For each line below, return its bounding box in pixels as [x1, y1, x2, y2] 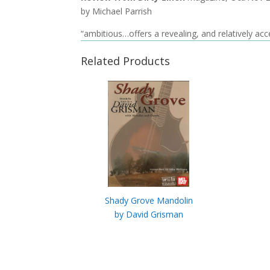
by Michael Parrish [81, 5, 152, 17]
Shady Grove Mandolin [104, 194, 193, 206]
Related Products [81, 54, 171, 69]
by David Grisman [114, 208, 183, 220]
